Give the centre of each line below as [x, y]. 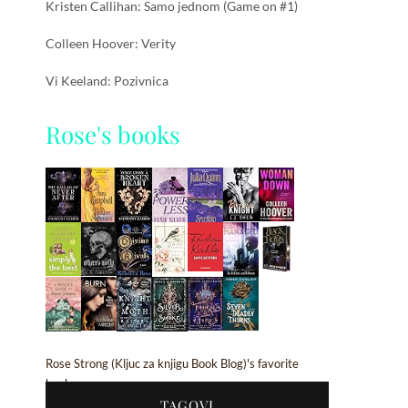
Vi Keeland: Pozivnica [107, 81]
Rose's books [113, 135]
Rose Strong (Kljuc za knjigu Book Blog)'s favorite [172, 364]
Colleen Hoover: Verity [111, 44]
